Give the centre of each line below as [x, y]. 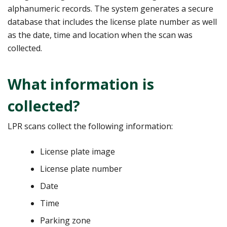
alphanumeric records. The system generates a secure [110, 8]
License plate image [78, 151]
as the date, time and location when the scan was [100, 35]
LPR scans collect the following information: [90, 126]
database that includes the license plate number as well [112, 22]
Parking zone [65, 220]
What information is [81, 84]
